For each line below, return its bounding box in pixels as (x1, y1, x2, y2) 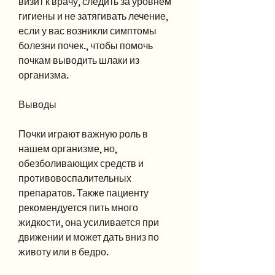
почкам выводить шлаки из (18, 53, 139, 68)
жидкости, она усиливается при (18, 215, 159, 230)
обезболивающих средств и (18, 156, 144, 171)
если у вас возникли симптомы (18, 23, 157, 38)
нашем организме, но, (18, 141, 117, 156)
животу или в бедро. (18, 244, 109, 259)
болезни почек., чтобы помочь (18, 38, 153, 53)
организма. (18, 68, 69, 82)
